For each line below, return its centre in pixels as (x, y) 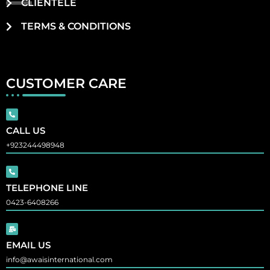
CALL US (26, 131)
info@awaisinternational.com (59, 260)
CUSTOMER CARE (66, 84)
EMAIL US (28, 245)
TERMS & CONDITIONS (76, 27)
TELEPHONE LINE (47, 188)
